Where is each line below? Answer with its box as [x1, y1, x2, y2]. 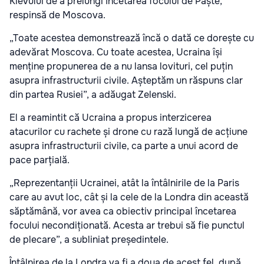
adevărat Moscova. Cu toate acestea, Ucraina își [9, 46, 222, 59]
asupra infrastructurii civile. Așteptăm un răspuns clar [9, 74, 243, 87]
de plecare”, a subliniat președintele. [9, 233, 169, 246]
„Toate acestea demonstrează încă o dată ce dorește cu [9, 32, 254, 45]
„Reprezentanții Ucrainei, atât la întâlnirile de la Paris [9, 177, 239, 190]
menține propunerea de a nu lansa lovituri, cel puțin [9, 60, 233, 73]
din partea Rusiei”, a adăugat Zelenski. [9, 88, 176, 101]
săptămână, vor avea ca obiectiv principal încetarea [9, 205, 236, 218]
